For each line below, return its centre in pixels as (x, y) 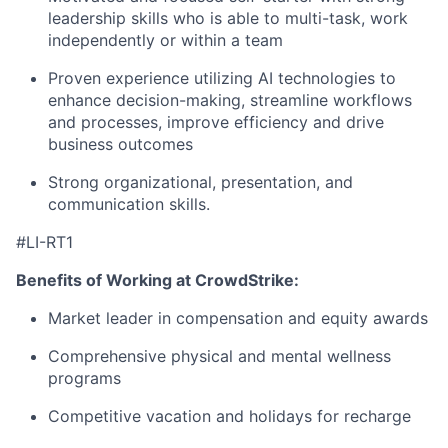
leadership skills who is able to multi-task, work (228, 18)
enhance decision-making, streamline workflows (230, 100)
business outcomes (120, 144)
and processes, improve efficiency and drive (216, 122)
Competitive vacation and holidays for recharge (229, 416)
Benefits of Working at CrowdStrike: (157, 280)
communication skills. (129, 204)
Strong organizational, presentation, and (200, 182)
